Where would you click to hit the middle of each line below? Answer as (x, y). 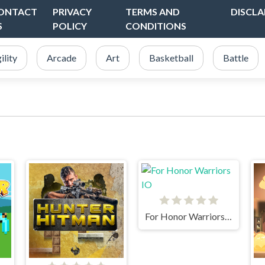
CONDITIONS (156, 26)
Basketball (171, 58)
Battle (236, 58)
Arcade (62, 58)
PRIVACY (72, 12)
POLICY (70, 26)
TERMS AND (152, 12)
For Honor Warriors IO (228, 216)
